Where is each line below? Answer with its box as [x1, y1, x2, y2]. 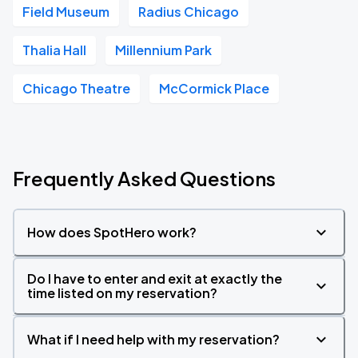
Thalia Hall [22, 42, 86, 58]
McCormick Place [159, 80, 269, 97]
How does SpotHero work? [27, 224, 197, 241]
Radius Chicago [138, 3, 239, 20]
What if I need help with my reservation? [27, 331, 280, 348]
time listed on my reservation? [27, 284, 217, 301]
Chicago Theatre [22, 80, 130, 97]
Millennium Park [115, 42, 212, 58]
